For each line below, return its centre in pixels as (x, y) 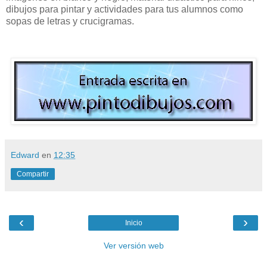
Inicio (133, 223)
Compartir (33, 174)
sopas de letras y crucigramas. (70, 21)
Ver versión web (133, 246)
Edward (25, 155)
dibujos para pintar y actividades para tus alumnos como (125, 9)
